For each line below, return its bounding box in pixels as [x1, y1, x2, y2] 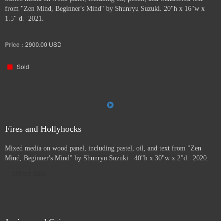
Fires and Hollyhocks [5, 124, 81, 134]
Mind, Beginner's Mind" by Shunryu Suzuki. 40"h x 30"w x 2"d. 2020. [5, 154, 209, 162]
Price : [5, 40, 23, 49]
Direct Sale [12, 168, 46, 178]
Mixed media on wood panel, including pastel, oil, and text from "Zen [5, 145, 201, 152]
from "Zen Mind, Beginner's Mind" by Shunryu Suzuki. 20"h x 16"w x [5, 5, 205, 12]
